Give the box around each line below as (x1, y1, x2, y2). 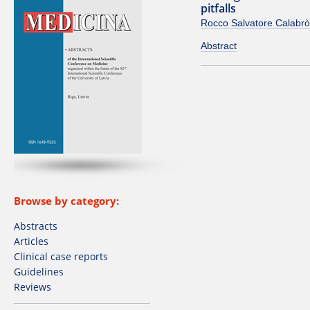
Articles (14, 235, 48, 248)
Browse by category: (14, 194, 119, 208)
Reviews (14, 280, 51, 294)
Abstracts (14, 219, 57, 233)
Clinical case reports (14, 250, 108, 264)
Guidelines (14, 265, 64, 279)
